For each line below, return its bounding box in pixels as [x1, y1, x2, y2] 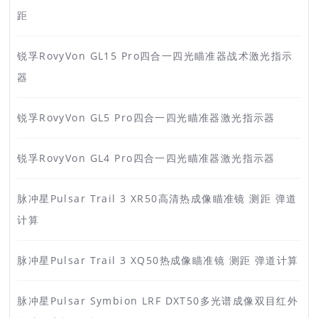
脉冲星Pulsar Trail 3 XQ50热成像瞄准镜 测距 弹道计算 [17, 253, 299, 268]
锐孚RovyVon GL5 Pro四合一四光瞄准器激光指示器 [17, 111, 275, 125]
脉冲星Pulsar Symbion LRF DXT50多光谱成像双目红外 [17, 294, 299, 308]
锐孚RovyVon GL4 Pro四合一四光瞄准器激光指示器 [17, 151, 275, 165]
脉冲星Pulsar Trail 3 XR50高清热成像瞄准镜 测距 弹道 [17, 192, 297, 206]
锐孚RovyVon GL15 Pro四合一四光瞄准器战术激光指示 [17, 49, 293, 63]
